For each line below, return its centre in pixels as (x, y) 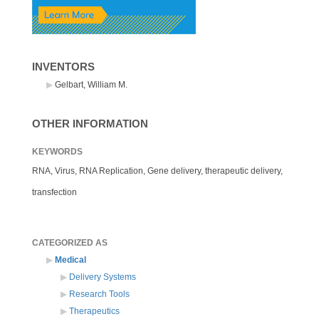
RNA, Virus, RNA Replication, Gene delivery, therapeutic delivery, (157, 171)
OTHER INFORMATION (90, 124)
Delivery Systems (103, 277)
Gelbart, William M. (91, 84)
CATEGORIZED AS (70, 242)
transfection (54, 192)
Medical (70, 260)
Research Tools (99, 294)
